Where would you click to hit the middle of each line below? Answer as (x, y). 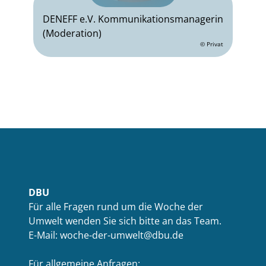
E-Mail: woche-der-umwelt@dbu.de (106, 235)
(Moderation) (72, 33)
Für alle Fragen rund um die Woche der (116, 207)
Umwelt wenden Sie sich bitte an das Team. (125, 221)
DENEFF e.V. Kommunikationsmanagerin (133, 19)
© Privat (212, 44)
